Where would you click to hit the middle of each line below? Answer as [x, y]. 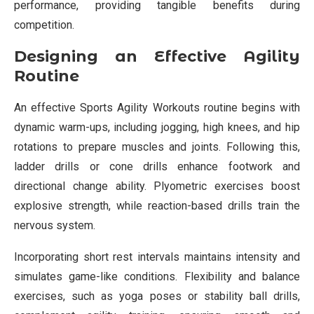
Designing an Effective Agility [157, 56]
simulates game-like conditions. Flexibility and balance [157, 276]
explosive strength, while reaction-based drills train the [157, 205]
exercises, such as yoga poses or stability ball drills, [157, 296]
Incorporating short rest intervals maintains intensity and [157, 257]
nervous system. [55, 225]
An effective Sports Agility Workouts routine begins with [157, 107]
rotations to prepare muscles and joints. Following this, [157, 146]
